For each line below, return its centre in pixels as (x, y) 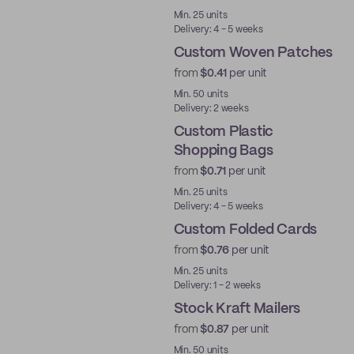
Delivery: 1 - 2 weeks (217, 286)
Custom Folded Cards (245, 230)
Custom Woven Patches (253, 53)
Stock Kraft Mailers (237, 309)
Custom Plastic (224, 132)
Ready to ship (119, 347)
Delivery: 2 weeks (211, 109)
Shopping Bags (223, 151)
